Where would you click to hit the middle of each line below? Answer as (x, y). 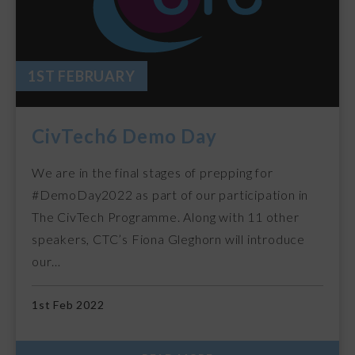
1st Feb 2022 (68, 304)
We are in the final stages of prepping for (153, 172)
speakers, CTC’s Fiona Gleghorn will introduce (168, 239)
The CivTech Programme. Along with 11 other (166, 216)
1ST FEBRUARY (82, 76)
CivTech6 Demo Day (124, 136)
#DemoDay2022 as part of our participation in (170, 194)
